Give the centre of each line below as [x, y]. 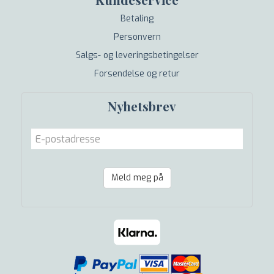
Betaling [137, 19]
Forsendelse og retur [137, 74]
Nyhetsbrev [142, 106]
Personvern [137, 37]
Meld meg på [137, 178]
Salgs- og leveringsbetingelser [137, 55]
